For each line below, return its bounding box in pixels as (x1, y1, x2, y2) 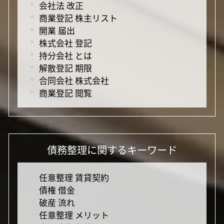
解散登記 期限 (38, 61, 92, 74)
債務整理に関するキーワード (47, 141, 177, 157)
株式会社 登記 (38, 36, 92, 49)
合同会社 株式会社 (38, 73, 109, 86)
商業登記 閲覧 (38, 86, 92, 99)
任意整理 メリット (38, 208, 109, 221)
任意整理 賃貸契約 (38, 170, 109, 183)
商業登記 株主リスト (38, 11, 117, 24)
